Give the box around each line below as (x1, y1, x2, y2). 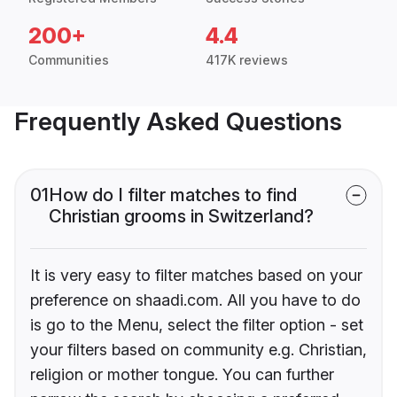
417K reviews (206, 52, 288, 68)
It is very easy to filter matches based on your (30, 266, 362, 285)
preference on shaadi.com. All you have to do (30, 291, 361, 310)
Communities (28, 52, 109, 68)
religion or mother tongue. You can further (30, 365, 334, 385)
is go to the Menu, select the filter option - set (30, 315, 363, 335)
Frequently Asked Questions (14, 106, 342, 137)
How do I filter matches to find (49, 184, 297, 206)
